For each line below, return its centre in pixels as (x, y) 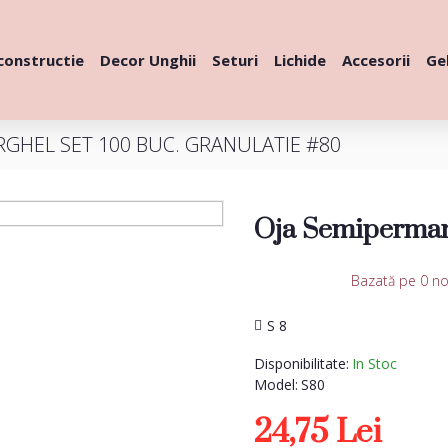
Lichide (300, 60)
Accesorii (376, 60)
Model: (276, 384)
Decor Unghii (148, 60)
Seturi (235, 60)
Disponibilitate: (301, 363)
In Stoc (374, 363)
